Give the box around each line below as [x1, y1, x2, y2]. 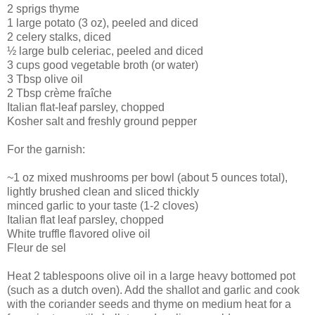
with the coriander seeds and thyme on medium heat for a [7, 297, 291, 310]
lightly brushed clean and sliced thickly [7, 185, 199, 198]
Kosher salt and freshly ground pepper [7, 115, 197, 127]
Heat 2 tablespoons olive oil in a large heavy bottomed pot [7, 269, 295, 282]
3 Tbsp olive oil [7, 72, 83, 85]
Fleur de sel [7, 241, 66, 254]
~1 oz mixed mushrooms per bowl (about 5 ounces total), [7, 171, 288, 184]
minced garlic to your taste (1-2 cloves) [7, 199, 198, 212]
